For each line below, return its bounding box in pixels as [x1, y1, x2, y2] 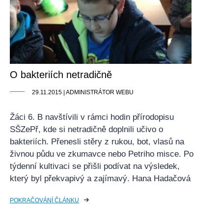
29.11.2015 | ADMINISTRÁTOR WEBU [32, 89, 134, 96]
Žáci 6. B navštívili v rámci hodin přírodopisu [10, 112, 174, 122]
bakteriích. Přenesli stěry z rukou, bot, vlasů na [10, 137, 184, 146]
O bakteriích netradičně [10, 69, 112, 80]
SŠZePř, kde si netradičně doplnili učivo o [10, 125, 163, 134]
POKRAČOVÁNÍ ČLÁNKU [10, 197, 79, 204]
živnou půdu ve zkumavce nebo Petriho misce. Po [10, 149, 193, 159]
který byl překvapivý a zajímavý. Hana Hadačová [10, 174, 191, 183]
